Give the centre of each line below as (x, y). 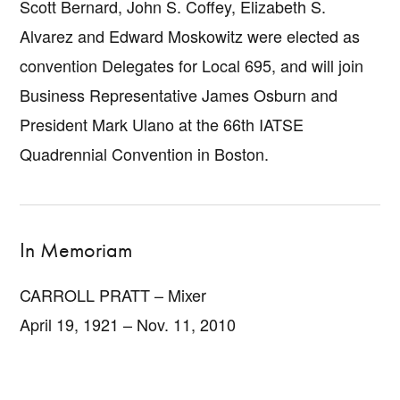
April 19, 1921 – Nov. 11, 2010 (128, 324)
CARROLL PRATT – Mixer (113, 294)
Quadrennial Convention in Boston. (145, 154)
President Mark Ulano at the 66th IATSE (162, 125)
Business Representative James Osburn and (179, 95)
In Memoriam (76, 249)
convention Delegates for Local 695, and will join (192, 66)
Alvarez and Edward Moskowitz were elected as (190, 36)
